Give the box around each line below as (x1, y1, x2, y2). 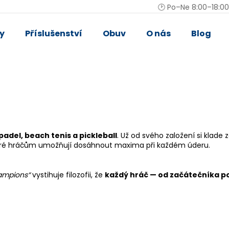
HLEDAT (148, 90, 174, 101)
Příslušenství (25, 28, 82, 39)
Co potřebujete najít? (5, 47, 139, 64)
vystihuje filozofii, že (30, 169, 105, 180)
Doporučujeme (33, 133, 111, 148)
